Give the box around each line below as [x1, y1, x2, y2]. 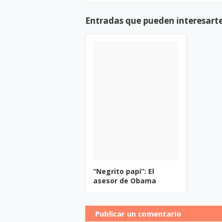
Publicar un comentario [95, 209, 181, 219]
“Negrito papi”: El [93, 166, 154, 176]
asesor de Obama [93, 176, 156, 185]
